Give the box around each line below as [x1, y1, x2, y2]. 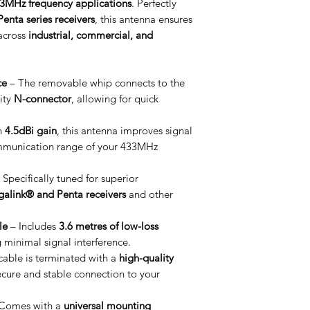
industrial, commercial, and [28, 28, 153, 42]
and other [126, 188, 173, 201]
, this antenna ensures [95, 12, 192, 26]
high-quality [119, 251, 174, 264]
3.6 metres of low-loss [59, 219, 158, 232]
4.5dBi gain [5, 124, 57, 137]
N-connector [14, 92, 71, 105]
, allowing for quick [71, 92, 158, 105]
